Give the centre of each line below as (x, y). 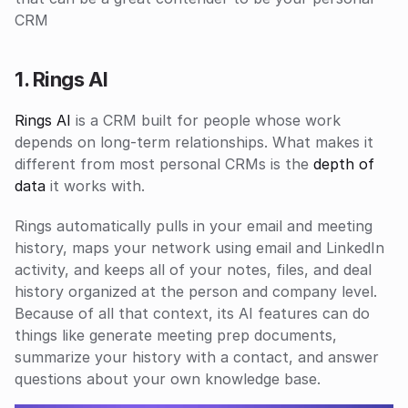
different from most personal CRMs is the (164, 164)
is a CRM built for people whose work (208, 120)
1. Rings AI (61, 79)
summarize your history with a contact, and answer (197, 357)
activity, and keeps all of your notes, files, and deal (193, 270)
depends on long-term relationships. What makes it (194, 142)
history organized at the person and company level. (196, 291)
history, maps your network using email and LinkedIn (199, 248)
